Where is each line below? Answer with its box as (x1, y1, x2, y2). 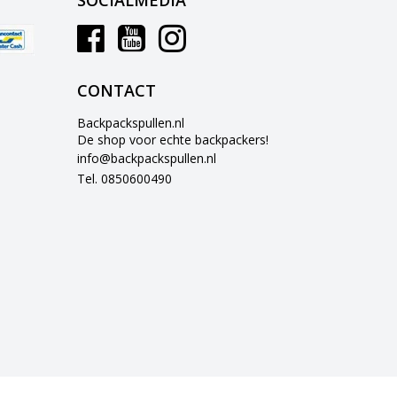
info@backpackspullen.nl (77, 150, 217, 167)
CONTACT (77, 80, 157, 101)
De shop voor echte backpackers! (77, 131, 269, 148)
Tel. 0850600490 (77, 170, 173, 187)
